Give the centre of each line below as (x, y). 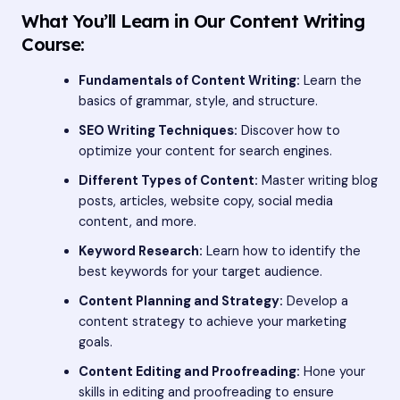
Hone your (332, 371)
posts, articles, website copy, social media (205, 201)
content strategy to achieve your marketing (212, 321)
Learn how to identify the (281, 251)
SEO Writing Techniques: (158, 130)
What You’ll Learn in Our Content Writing (193, 21)
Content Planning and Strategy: (180, 301)
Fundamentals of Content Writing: (189, 80)
